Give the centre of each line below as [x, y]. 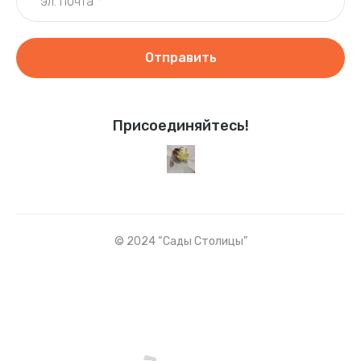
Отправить [180, 58]
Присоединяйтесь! [180, 126]
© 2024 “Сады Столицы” [180, 241]
